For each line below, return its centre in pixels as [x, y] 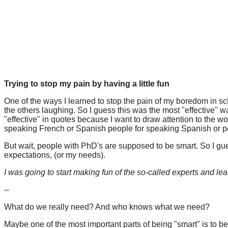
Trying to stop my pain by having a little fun [87, 84]
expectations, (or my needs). [55, 155]
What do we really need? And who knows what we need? [107, 207]
